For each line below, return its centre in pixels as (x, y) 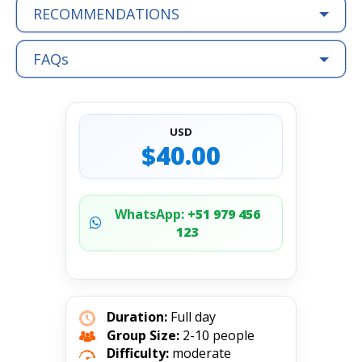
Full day (194, 316)
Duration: (137, 316)
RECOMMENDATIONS (106, 13)
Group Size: (143, 335)
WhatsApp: (149, 214)
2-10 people (219, 335)
